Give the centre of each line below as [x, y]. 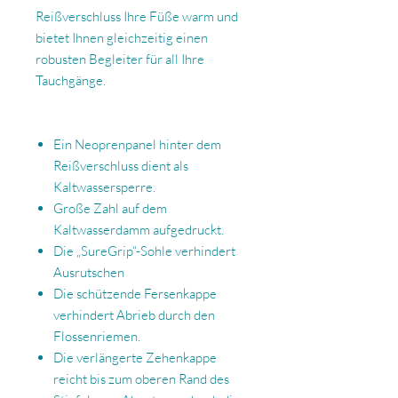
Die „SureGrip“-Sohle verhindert [144, 251]
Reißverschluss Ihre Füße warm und [137, 17]
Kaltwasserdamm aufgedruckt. [139, 230]
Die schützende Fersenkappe [135, 294]
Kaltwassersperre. [104, 187]
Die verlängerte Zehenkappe [135, 358]
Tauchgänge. [71, 81]
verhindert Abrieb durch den [134, 315]
